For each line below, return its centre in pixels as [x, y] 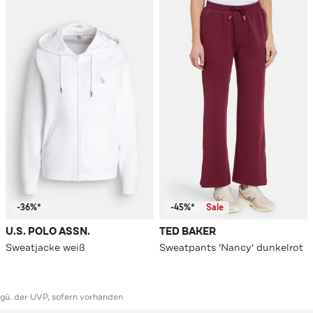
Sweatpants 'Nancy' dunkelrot [231, 248]
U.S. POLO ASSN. [48, 232]
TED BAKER [188, 232]
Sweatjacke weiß [45, 248]
